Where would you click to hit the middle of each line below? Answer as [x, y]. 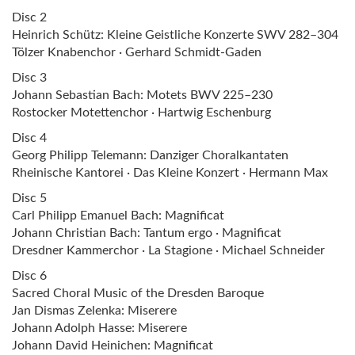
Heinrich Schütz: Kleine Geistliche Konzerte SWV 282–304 [175, 34]
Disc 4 [29, 137]
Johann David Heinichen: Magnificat [113, 345]
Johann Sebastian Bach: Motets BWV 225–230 [142, 95]
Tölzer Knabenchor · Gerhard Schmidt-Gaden [137, 52]
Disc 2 [29, 17]
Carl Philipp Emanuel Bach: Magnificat [118, 215]
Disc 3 [29, 77]
